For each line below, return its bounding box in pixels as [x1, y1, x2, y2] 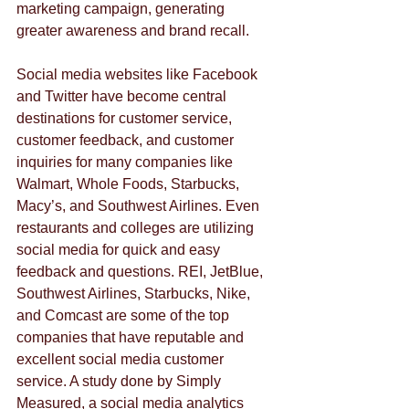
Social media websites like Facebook [16, 67, 261, 83]
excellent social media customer [16, 351, 227, 368]
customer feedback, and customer [16, 132, 237, 149]
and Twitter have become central [16, 89, 230, 105]
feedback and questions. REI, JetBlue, [16, 264, 267, 280]
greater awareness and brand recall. [16, 23, 249, 39]
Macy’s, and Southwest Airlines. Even [16, 198, 263, 215]
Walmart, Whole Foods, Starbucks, [16, 176, 243, 193]
